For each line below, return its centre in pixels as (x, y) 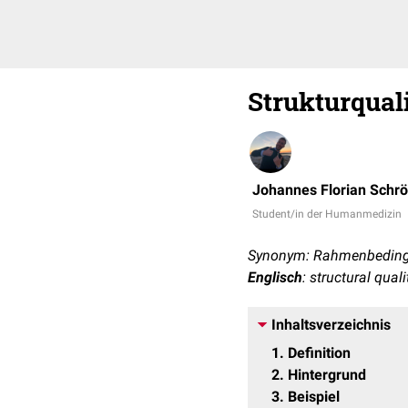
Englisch (275, 277)
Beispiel (314, 397)
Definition (319, 353)
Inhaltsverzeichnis (331, 325)
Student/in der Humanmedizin (327, 214)
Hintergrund (327, 375)
